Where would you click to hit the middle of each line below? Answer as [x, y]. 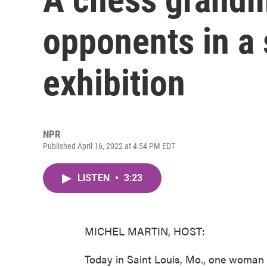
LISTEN [95, 178]
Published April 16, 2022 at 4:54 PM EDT [109, 146]
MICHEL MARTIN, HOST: [145, 231]
